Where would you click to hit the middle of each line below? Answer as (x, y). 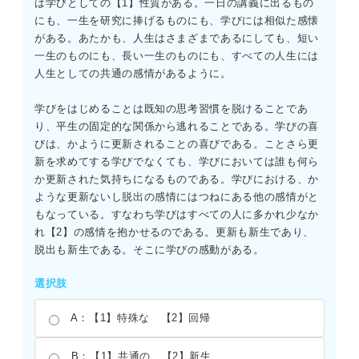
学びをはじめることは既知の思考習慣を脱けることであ (171, 109)
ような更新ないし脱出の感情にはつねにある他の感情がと (177, 197)
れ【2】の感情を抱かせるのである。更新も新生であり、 (174, 232)
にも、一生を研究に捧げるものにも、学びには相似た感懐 (177, 21)
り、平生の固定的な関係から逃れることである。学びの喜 (177, 127)
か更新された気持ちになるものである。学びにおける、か (177, 179)
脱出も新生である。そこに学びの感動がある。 (149, 250)
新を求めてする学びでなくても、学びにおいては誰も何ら (177, 162)
